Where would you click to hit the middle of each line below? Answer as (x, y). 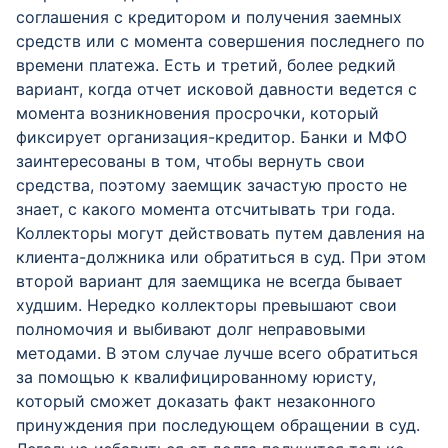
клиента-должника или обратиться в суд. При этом (221, 257)
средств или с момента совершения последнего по (220, 41)
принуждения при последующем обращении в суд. (218, 425)
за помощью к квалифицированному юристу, (196, 377)
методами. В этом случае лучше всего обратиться (217, 353)
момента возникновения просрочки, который (197, 113)
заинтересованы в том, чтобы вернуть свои (190, 161)
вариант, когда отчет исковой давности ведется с (216, 89)
